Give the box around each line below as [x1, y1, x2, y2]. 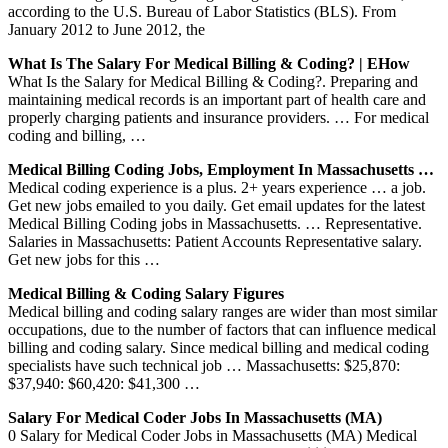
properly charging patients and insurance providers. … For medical [8, 108, 429, 126]
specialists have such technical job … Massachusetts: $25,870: [8, 356, 400, 374]
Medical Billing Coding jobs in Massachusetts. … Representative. [8, 214, 422, 232]
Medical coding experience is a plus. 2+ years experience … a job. [8, 178, 426, 196]
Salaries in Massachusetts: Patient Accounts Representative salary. [8, 232, 422, 250]
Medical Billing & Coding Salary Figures [8, 284, 284, 302]
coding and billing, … [8, 126, 146, 144]
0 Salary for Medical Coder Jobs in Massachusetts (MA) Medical [8, 426, 417, 444]
